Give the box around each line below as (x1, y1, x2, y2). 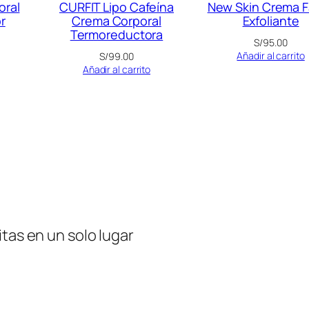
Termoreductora (70, 26, 163, 43)
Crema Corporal (72, 12, 161, 30)
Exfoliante (242, 12, 299, 30)
